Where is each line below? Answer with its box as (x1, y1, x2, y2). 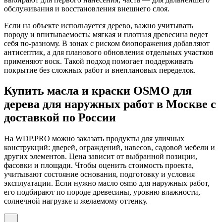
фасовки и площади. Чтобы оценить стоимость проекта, (4, 161, 194, 170)
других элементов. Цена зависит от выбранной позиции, (4, 152, 197, 161)
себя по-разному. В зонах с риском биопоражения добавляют (4, 39, 210, 48)
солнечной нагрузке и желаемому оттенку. (4, 197, 148, 206)
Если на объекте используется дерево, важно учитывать (4, 21, 193, 30)
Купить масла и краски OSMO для (4, 84, 192, 98)
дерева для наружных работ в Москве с (4, 98, 216, 111)
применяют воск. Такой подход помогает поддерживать (4, 56, 193, 65)
